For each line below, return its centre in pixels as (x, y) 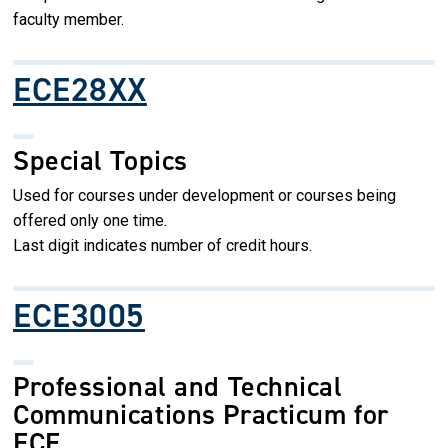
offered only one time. (90, 220)
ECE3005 (79, 315)
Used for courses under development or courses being (204, 195)
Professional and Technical (178, 386)
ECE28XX (80, 89)
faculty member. (68, 19)
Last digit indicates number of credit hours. (162, 245)
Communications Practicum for (201, 414)
